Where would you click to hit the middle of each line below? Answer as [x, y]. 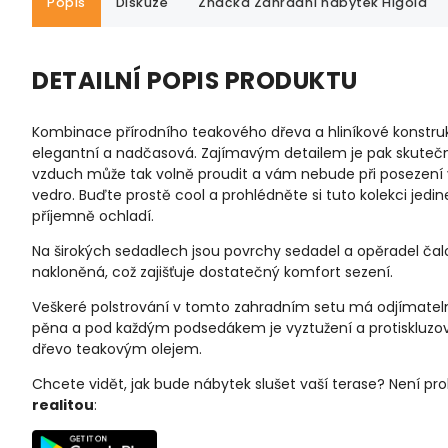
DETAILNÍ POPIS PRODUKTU [195, 80]
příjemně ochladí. [93, 215]
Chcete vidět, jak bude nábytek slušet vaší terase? [210, 383]
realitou [63, 404]
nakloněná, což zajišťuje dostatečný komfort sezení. [214, 271]
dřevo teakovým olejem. [117, 348]
